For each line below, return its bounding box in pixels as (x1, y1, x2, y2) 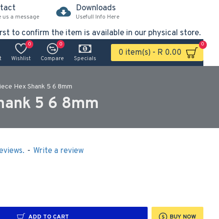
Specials (74, 55, 96, 62)
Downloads (76, 2, 116, 14)
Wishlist (11, 55, 31, 62)
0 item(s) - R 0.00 (118, 47, 181, 58)
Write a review (33, 146, 84, 156)
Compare (41, 55, 64, 62)
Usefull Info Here (76, 13, 119, 21)
